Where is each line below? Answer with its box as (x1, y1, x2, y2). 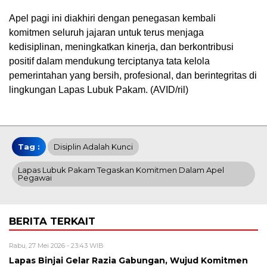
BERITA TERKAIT (9, 215, 95, 227)
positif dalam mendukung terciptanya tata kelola (9, 55, 210, 66)
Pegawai (18, 172, 52, 182)
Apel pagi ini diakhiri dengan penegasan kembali (9, 13, 216, 23)
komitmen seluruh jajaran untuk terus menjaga (9, 27, 204, 38)
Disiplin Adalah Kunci (54, 141, 133, 151)
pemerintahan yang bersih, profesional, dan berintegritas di (9, 70, 257, 80)
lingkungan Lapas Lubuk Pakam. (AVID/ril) (9, 84, 188, 95)
